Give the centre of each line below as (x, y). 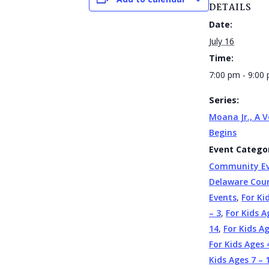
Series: (224, 99)
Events (223, 197)
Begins (223, 132)
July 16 (222, 41)
